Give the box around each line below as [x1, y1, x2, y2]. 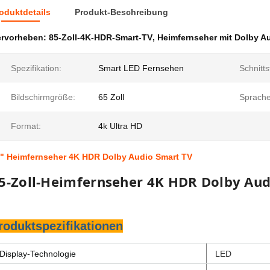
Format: [11, 121, 41, 131]
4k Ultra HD [98, 121, 142, 131]
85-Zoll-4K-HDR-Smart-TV [49, 33, 152, 42]
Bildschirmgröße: [11, 92, 75, 102]
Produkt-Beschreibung [75, 7, 168, 17]
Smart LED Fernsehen [98, 63, 184, 73]
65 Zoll [98, 92, 124, 102]
